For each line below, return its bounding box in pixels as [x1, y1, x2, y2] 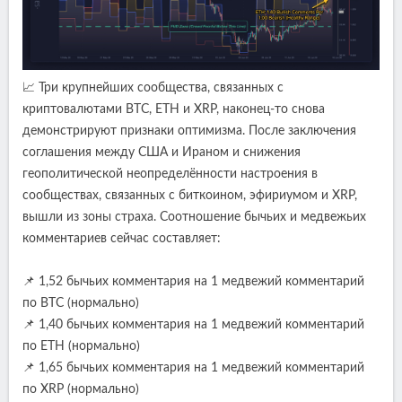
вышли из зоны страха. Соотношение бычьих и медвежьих [22, 211, 366, 224]
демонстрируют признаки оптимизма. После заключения [22, 125, 356, 138]
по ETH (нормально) [22, 340, 140, 354]
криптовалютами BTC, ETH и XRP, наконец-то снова [22, 103, 325, 117]
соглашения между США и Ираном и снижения [22, 146, 301, 160]
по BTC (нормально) [22, 297, 139, 310]
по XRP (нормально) [22, 383, 139, 397]
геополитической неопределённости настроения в [22, 168, 318, 181]
